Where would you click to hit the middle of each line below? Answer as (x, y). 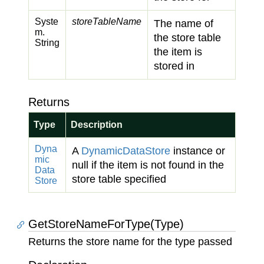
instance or (198, 151)
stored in (174, 66)
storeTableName (107, 22)
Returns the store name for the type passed (130, 242)
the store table (187, 38)
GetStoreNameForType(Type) (106, 224)
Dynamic (102, 151)
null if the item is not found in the (148, 165)
